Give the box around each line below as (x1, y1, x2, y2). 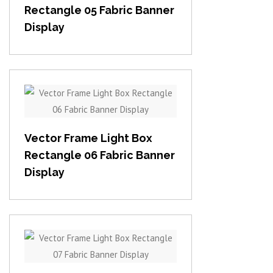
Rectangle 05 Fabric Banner (24, 4, 174, 17)
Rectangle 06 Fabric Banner (24, 149, 175, 162)
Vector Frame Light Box (24, 132, 152, 145)
